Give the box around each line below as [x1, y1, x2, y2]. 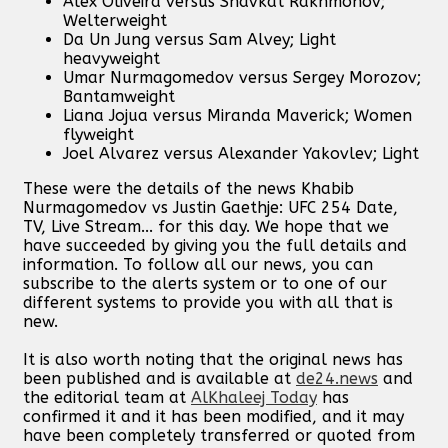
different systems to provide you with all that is [23, 293, 393, 312]
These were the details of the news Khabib [23, 179, 354, 198]
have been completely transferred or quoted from [23, 426, 415, 445]
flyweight [63, 125, 134, 144]
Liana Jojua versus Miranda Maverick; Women [63, 106, 412, 125]
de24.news [296, 369, 378, 388]
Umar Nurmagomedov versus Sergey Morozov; [63, 68, 421, 87]
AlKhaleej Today [191, 388, 317, 407]
